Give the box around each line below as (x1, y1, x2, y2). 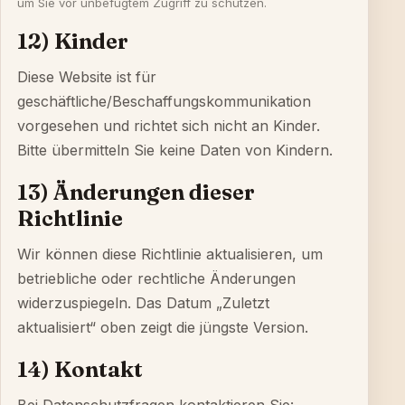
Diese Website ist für (17, 68, 156, 86)
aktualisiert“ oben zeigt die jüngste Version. (17, 318, 308, 336)
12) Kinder (17, 28, 128, 54)
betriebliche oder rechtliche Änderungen (17, 269, 296, 287)
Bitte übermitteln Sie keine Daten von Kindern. (17, 141, 333, 159)
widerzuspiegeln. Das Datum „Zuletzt (17, 294, 269, 312)
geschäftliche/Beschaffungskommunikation (17, 92, 311, 110)
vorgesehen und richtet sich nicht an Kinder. (17, 117, 320, 135)
